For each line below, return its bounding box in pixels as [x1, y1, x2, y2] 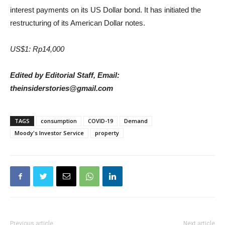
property [95, 129, 119, 137]
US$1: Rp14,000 [10, 45, 64, 53]
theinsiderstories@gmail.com [10, 84, 113, 92]
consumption [41, 117, 77, 125]
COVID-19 [88, 117, 113, 125]
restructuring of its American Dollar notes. [10, 19, 145, 27]
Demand [124, 117, 148, 125]
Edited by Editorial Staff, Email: [10, 71, 120, 79]
